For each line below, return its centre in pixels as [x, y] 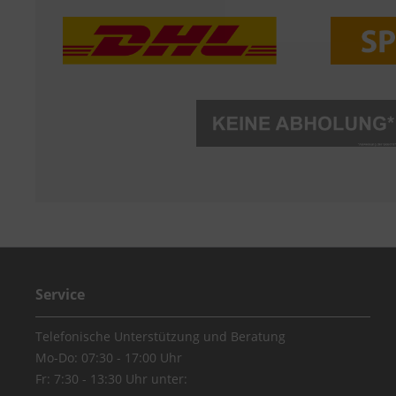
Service [61, 295]
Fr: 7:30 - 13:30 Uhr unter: [112, 379]
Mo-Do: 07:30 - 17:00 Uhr [109, 358]
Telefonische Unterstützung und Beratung [161, 337]
